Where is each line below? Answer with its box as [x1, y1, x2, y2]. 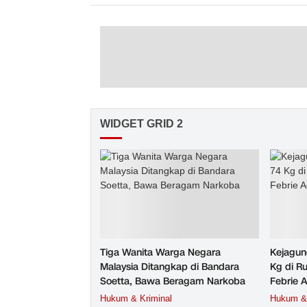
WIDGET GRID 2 [100, 118, 183, 130]
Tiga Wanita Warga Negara [100, 246, 221, 260]
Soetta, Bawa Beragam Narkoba [100, 275, 245, 288]
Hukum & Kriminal [100, 293, 172, 304]
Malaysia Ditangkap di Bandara [100, 260, 239, 274]
